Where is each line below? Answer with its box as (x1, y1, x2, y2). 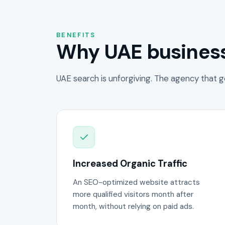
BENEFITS (56, 30, 96, 39)
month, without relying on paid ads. (73, 201, 194, 211)
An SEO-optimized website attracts (73, 177, 200, 187)
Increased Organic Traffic (73, 157, 187, 170)
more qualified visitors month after (73, 189, 193, 199)
